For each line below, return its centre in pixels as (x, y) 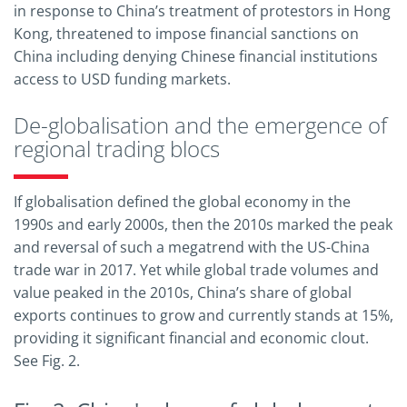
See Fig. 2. (47, 360)
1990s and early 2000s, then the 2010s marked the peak (203, 224)
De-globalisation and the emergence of (200, 124)
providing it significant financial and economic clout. (191, 338)
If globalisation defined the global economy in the (182, 201)
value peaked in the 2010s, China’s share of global (183, 292)
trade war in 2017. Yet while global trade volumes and (196, 269)
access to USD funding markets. (122, 79)
